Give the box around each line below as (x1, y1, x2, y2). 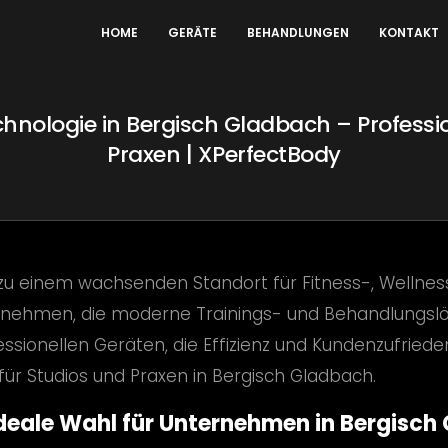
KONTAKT (379, 23, 439, 41)
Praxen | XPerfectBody (107, 139, 341, 170)
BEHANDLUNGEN (247, 23, 349, 41)
